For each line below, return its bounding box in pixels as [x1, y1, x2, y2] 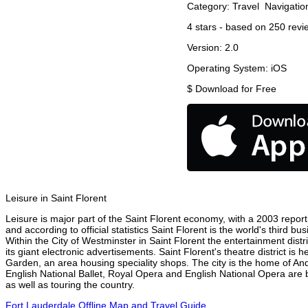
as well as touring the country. [5, 279, 135, 291]
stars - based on [192, 21, 269, 33]
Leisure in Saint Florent [5, 192, 107, 204]
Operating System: [187, 63, 271, 74]
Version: [187, 42, 225, 54]
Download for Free [195, 83, 276, 95]
